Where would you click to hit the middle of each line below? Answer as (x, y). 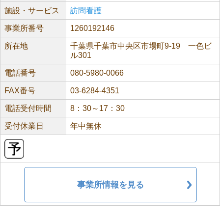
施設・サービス (32, 11)
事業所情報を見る (110, 185)
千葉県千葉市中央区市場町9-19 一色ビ (141, 46)
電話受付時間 (28, 108)
